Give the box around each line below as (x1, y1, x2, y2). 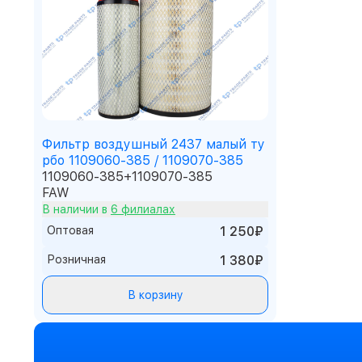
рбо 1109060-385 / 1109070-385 (42, 153, 243, 168)
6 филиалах (111, 203, 175, 216)
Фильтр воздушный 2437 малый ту (42, 137, 265, 152)
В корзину (127, 288, 183, 301)
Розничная (47, 253, 106, 266)
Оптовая (47, 224, 94, 237)
